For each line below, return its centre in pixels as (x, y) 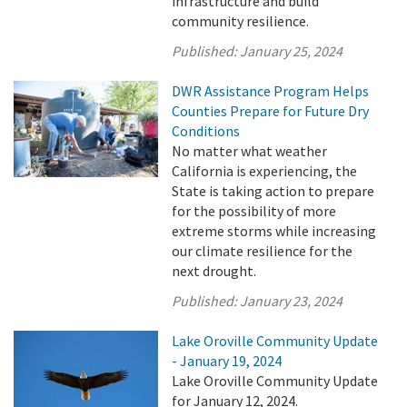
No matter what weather (250, 151)
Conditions (206, 131)
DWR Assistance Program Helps (271, 91)
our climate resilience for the (263, 251)
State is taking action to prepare (273, 191)
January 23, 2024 (292, 301)
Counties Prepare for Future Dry (271, 111)
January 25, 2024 (292, 51)
